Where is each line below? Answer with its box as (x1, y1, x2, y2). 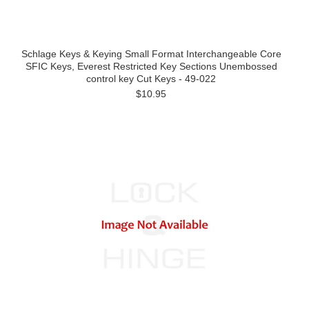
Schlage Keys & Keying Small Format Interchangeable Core (21, 48, 281, 59)
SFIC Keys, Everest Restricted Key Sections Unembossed (25, 61, 277, 72)
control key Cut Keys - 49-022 (86, 73, 216, 84)
